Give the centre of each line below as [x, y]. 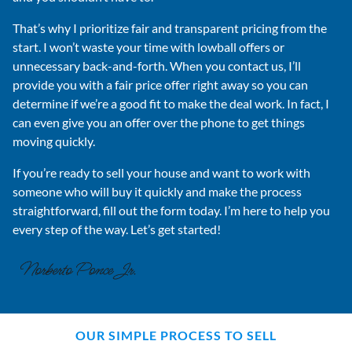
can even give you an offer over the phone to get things [159, 123]
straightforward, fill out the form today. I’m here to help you [171, 211]
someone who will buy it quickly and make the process [157, 192]
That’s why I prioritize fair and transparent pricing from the [170, 28]
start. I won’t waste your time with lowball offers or [148, 47]
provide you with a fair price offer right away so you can [160, 85]
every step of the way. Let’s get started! [117, 229]
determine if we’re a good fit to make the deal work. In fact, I [171, 104]
